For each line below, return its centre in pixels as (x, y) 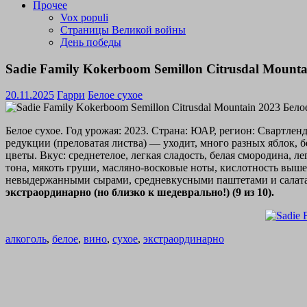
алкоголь (26, 239)
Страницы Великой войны (123, 30)
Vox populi (84, 17)
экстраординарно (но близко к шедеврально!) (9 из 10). (140, 193)
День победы (91, 42)
